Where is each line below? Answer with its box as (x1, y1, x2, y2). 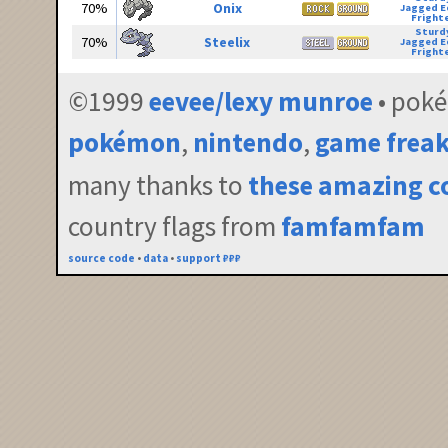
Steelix (204, 33, 250, 52)
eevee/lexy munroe (149, 83, 374, 118)
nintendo (193, 124, 304, 159)
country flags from (68, 209, 282, 244)
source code (68, 251, 136, 266)
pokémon (68, 124, 182, 159)
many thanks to (68, 168, 249, 203)
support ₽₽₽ (176, 251, 242, 266)
